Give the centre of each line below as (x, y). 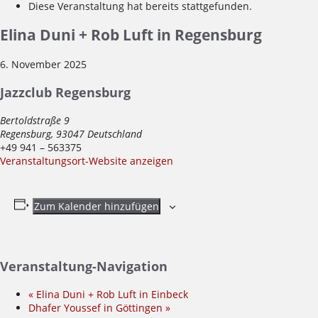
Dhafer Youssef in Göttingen (97, 307)
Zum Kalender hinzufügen (96, 206)
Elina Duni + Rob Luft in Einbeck (111, 294)
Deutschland (115, 133)
